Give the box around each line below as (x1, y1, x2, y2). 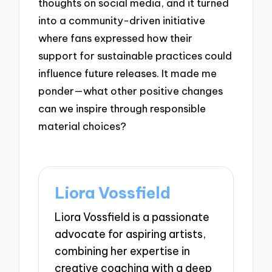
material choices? (38, 119, 127, 132)
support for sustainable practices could (38, 49, 233, 62)
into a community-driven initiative (38, 13, 206, 27)
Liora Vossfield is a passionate (55, 210, 210, 225)
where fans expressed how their (38, 31, 193, 44)
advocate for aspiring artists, (55, 227, 206, 242)
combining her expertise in (55, 244, 191, 259)
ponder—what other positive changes (38, 84, 223, 97)
